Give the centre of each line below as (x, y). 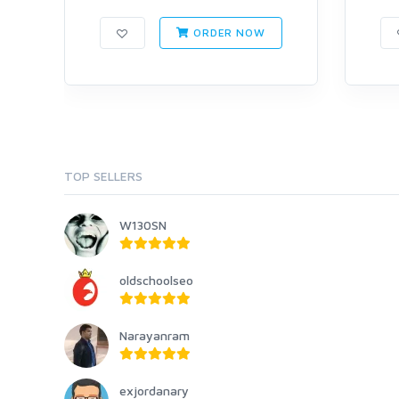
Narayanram (155, 336)
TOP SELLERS (103, 176)
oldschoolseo (156, 281)
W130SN (143, 225)
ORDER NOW (228, 33)
